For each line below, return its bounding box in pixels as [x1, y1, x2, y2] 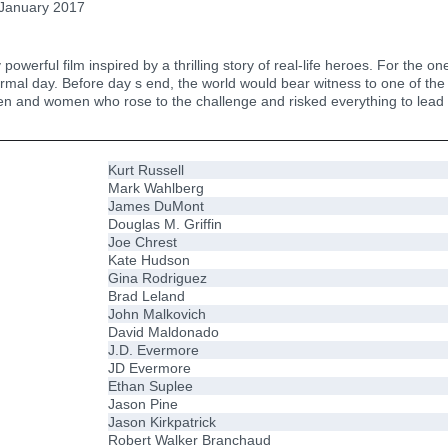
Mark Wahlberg [108, 179, 204, 196]
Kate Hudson [108, 251, 190, 268]
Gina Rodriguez [108, 269, 207, 286]
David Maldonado [108, 323, 219, 340]
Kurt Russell [108, 161, 184, 178]
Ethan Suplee [108, 377, 193, 394]
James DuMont [108, 197, 204, 214]
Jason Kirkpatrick [108, 413, 216, 430]
